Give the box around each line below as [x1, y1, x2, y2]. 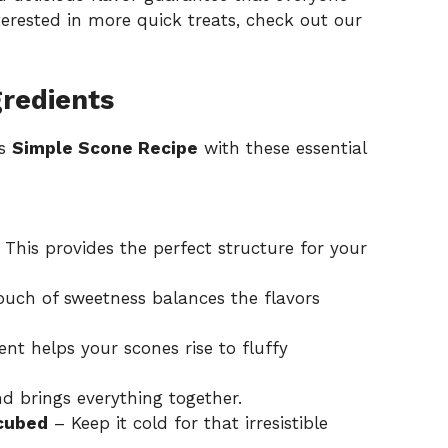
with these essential [198, 137, 366, 158]
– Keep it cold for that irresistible [48, 413, 328, 434]
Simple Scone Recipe [12, 137, 198, 158]
